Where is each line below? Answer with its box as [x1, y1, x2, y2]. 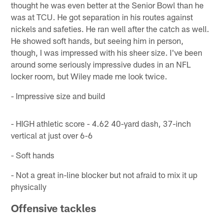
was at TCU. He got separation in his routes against [11, 11, 193, 22]
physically [11, 181, 47, 191]
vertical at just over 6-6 [11, 130, 93, 140]
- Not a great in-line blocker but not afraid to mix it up [11, 169, 198, 180]
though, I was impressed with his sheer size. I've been [11, 47, 203, 57]
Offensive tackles [11, 201, 97, 214]
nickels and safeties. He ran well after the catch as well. [11, 23, 210, 34]
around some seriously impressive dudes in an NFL [11, 59, 191, 69]
